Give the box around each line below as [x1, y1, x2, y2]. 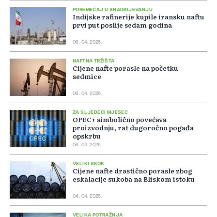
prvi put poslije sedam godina [73, 20, 172, 30]
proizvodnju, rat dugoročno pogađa [73, 123, 194, 133]
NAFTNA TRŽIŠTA [73, 59, 115, 64]
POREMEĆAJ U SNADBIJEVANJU [73, 7, 153, 13]
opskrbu [73, 131, 101, 141]
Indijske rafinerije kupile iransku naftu [73, 12, 204, 22]
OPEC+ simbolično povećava [73, 114, 167, 124]
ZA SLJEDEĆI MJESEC [73, 110, 128, 115]
